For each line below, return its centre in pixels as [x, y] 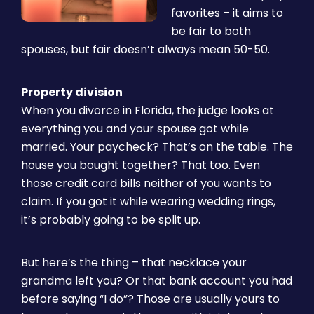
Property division [72, 92]
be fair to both [211, 31]
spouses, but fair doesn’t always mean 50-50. [145, 49]
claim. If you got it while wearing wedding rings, [148, 202]
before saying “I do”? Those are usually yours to [150, 299]
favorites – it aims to [227, 13]
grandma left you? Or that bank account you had [157, 281]
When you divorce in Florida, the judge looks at [148, 110]
